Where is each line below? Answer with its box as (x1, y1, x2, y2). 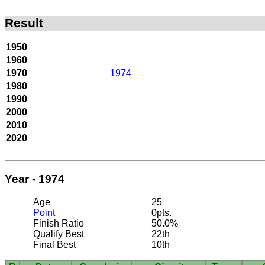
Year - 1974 (5, 172, 64, 185)
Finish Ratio (33, 218, 84, 228)
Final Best (33, 239, 76, 250)
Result (5, 15, 43, 30)
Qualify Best (33, 228, 84, 239)
